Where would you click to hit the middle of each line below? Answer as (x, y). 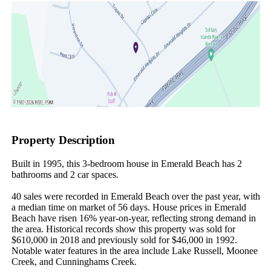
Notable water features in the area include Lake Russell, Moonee (134, 250)
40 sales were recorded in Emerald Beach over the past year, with (135, 196)
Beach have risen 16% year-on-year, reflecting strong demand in (133, 218)
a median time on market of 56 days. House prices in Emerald (129, 207)
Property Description (63, 140)
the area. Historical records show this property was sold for (123, 229)
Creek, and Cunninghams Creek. (74, 261)
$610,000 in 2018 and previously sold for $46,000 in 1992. (124, 240)
